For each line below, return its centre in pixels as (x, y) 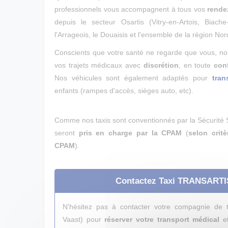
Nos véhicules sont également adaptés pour (133, 78)
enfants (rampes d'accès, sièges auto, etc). (124, 91)
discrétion (161, 65)
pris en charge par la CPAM (130, 133)
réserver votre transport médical (162, 219)
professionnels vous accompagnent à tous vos (131, 9)
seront (67, 133)
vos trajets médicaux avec (99, 65)
